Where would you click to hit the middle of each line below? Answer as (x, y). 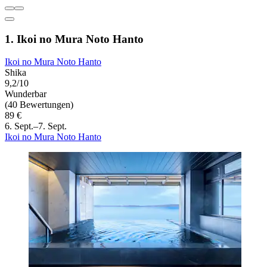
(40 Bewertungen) (39, 105)
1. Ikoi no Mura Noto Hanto (74, 39)
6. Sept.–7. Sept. (36, 126)
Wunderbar (26, 94)
